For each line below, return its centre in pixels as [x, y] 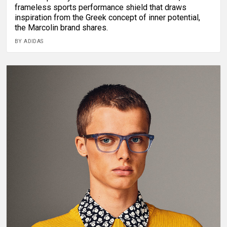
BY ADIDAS [29, 42]
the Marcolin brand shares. [61, 28]
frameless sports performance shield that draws [101, 8]
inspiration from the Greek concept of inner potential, [107, 18]
